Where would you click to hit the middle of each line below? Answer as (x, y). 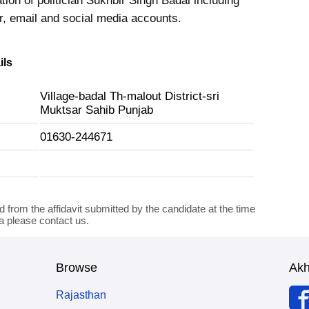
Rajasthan (81, 295)
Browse (77, 268)
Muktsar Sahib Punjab (97, 110)
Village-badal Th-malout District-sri (130, 96)
